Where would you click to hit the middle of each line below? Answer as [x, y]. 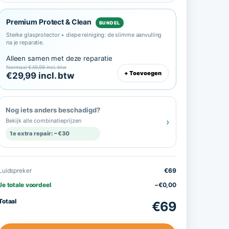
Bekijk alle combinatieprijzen [43, 121]
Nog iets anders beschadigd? [53, 110]
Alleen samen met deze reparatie [60, 58]
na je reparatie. [25, 42]
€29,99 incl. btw [40, 76]
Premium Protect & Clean [50, 22]
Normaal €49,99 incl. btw [36, 67]
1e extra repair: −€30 [40, 133]
